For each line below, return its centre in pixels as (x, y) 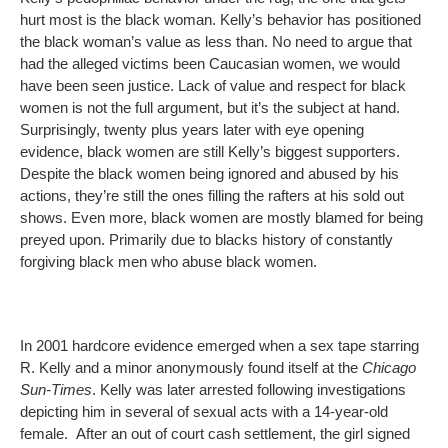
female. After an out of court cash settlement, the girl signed (215, 433)
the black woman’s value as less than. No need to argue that (216, 41)
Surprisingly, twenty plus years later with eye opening (192, 129)
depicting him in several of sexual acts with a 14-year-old (204, 411)
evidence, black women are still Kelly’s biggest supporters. (210, 151)
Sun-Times (56, 389)
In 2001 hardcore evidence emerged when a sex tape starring (219, 345)
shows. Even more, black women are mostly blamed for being (221, 217)
